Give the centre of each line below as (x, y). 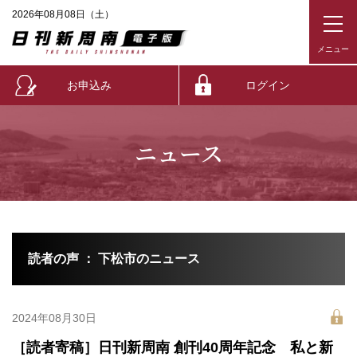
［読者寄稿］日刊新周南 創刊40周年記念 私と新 (173, 347)
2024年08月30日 (54, 318)
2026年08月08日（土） (63, 14)
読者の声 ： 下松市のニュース (114, 259)
